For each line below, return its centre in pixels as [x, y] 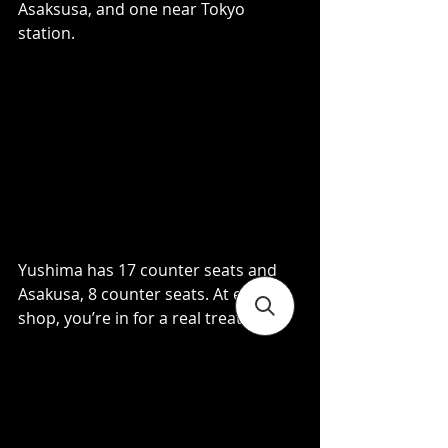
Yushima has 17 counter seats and [149, 270]
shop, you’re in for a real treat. [134, 318]
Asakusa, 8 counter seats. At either [150, 294]
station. [50, 33]
